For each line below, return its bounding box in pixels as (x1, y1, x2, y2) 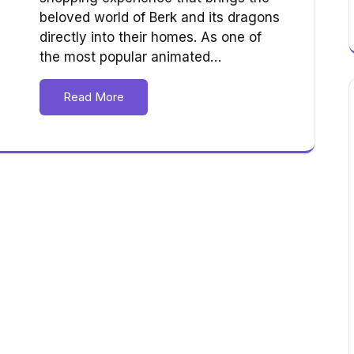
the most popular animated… (40, 49, 221, 66)
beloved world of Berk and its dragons (40, 9, 280, 26)
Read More (63, 89, 124, 105)
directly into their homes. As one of (40, 29, 262, 46)
